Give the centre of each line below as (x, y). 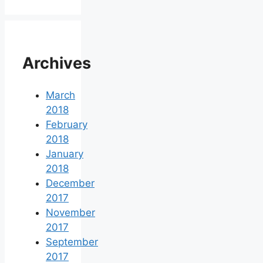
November (70, 213)
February (67, 125)
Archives (57, 63)
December (70, 183)
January (65, 154)
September (72, 242)
